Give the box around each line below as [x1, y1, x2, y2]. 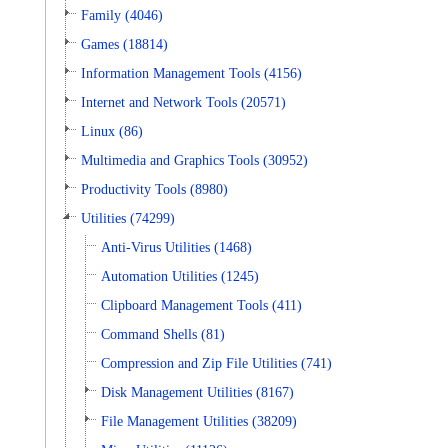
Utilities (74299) [81, 210, 176, 226]
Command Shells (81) [101, 326, 226, 342]
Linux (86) [81, 123, 144, 139]
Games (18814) [81, 36, 169, 52]
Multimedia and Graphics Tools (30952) [81, 152, 309, 168]
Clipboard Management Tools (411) [101, 297, 303, 313]
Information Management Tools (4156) [81, 65, 303, 81]
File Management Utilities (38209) [101, 413, 298, 429]
